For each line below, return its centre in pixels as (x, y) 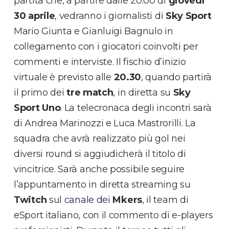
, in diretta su (143, 92)
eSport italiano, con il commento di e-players (113, 215)
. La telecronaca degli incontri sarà (136, 108)
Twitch (30, 200)
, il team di (165, 200)
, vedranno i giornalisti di (110, 16)
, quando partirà (177, 77)
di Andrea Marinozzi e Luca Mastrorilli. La (105, 123)
